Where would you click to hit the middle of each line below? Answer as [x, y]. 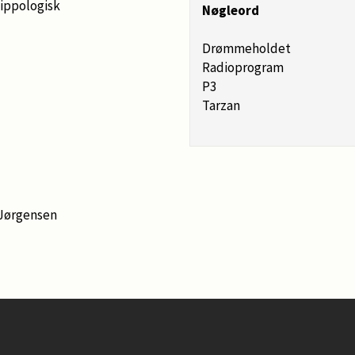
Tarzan [221, 105]
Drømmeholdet [246, 48]
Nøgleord [231, 10]
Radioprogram [243, 67]
